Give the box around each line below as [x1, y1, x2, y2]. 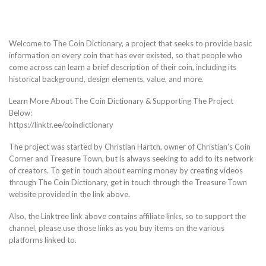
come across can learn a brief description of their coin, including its [9, 62, 236, 72]
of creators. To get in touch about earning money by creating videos [9, 166, 243, 176]
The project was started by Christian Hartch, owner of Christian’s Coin [9, 142, 251, 152]
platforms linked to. [9, 235, 77, 245]
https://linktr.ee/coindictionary [9, 120, 113, 130]
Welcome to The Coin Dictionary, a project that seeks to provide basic [9, 39, 252, 49]
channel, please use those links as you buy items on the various [9, 223, 224, 233]
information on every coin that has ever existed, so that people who [9, 50, 242, 61]
